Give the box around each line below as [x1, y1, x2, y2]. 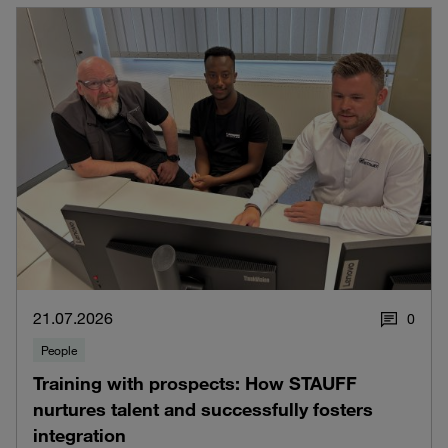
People [41, 341, 77, 358]
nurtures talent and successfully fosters [33, 397, 373, 420]
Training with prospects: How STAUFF [33, 371, 357, 394]
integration [33, 423, 126, 446]
